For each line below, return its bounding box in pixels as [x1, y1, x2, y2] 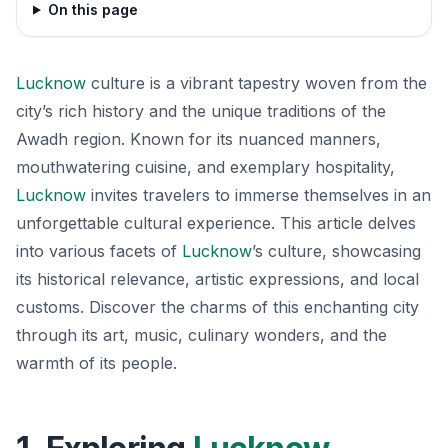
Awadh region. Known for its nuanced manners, [16, 128, 381, 149]
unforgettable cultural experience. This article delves [16, 212, 416, 233]
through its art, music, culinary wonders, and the [16, 324, 387, 345]
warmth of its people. [16, 352, 177, 373]
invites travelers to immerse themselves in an [86, 184, 431, 205]
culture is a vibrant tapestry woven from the [86, 72, 427, 93]
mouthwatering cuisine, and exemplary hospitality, [16, 156, 395, 177]
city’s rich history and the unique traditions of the [16, 100, 386, 121]
